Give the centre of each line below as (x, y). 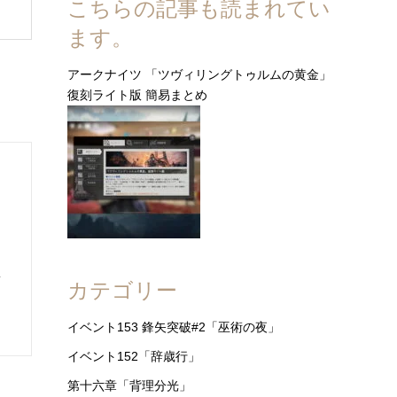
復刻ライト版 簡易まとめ (137, 95)
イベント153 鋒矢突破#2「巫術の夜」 (174, 327)
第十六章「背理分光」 (129, 385)
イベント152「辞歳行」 (134, 356)
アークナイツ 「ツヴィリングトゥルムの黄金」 (199, 74)
